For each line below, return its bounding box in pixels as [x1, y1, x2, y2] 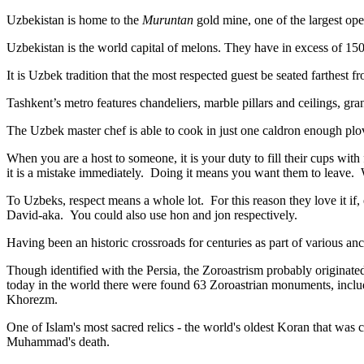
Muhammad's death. [6, 334, 113, 349]
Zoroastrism [202, 262, 263, 277]
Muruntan [142, 12, 193, 27]
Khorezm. [6, 292, 58, 306]
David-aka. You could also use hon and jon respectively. [6, 207, 297, 222]
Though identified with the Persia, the [6, 262, 202, 277]
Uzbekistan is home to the [6, 12, 142, 27]
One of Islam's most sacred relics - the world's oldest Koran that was [6, 319, 358, 334]
